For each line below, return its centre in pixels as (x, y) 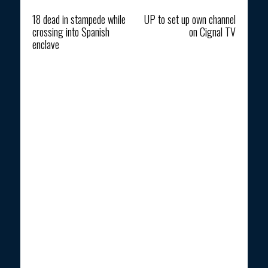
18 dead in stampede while (79, 19)
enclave (46, 44)
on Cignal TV (212, 31)
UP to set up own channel (190, 19)
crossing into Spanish (71, 31)
